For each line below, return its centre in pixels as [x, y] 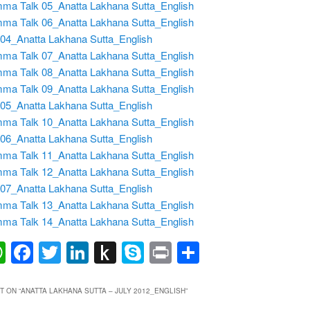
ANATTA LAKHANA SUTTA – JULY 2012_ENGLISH [103, 291]
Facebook [82, 252]
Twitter [93, 252]
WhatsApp [56, 252]
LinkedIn [130, 252]
